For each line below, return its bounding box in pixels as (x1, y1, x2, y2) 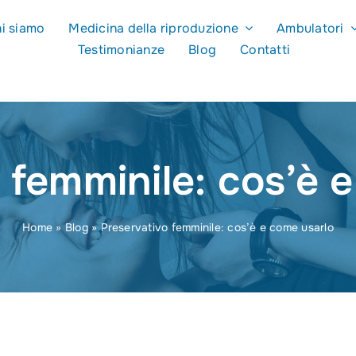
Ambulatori (277, 19, 344, 37)
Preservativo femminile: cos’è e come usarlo (100, 219, 334, 234)
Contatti (240, 41, 290, 58)
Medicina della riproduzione (68, 19, 238, 37)
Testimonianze (77, 41, 165, 58)
